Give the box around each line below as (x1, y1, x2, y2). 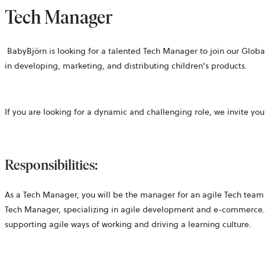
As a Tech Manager (5, 188, 77, 201)
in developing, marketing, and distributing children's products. (5, 59, 250, 72)
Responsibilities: (5, 156, 100, 173)
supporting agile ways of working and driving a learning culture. (5, 218, 254, 230)
